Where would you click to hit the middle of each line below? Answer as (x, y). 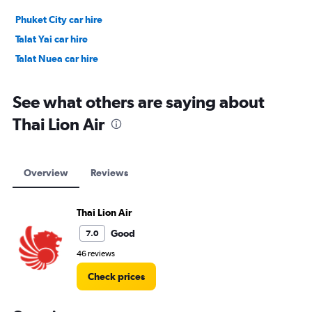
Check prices (116, 276)
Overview (46, 173)
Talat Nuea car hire (57, 58)
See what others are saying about (139, 102)
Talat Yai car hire (52, 39)
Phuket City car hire (59, 19)
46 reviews (96, 253)
